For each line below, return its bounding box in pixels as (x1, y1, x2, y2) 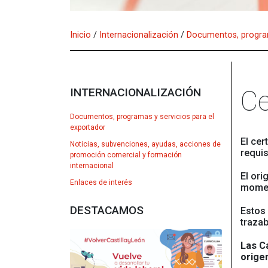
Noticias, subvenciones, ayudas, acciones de (70, 139, 221, 148)
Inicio (70, 29, 91, 39)
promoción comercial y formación (70, 150, 182, 159)
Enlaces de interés (70, 178, 132, 187)
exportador (70, 123, 105, 132)
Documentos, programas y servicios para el (70, 112, 214, 121)
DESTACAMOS (70, 203, 144, 217)
